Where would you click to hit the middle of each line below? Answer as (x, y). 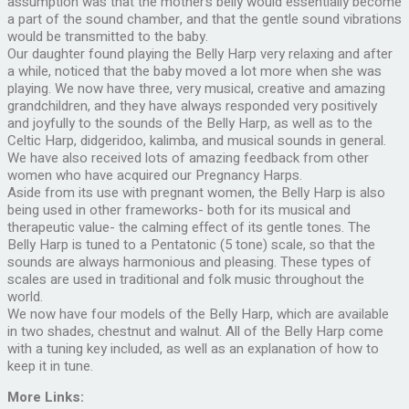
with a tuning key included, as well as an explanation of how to (193, 349)
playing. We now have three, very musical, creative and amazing (196, 89)
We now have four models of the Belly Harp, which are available (198, 315)
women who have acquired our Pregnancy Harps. (155, 176)
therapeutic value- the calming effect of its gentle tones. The (189, 228)
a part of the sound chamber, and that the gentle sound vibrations (204, 20)
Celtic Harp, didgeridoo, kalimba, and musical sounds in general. (197, 141)
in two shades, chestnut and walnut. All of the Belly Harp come (195, 332)
